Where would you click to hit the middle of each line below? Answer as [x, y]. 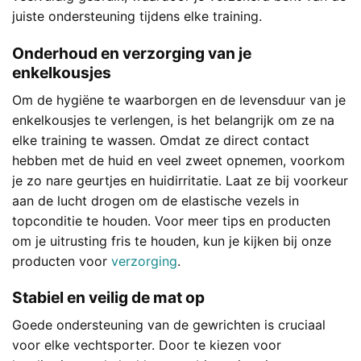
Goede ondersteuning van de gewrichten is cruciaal [169, 324]
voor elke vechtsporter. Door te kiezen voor [147, 344]
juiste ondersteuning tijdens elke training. [137, 17]
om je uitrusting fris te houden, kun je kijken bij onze [172, 241]
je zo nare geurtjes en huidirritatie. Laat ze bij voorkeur [180, 180]
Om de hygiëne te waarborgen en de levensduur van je [179, 100]
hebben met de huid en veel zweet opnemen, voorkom [178, 160]
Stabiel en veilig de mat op [108, 298]
